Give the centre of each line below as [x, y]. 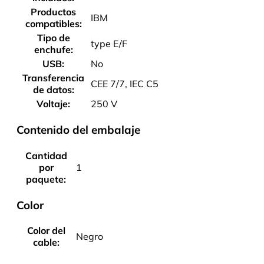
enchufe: [53, 50]
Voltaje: [53, 104]
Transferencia [53, 78]
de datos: [53, 90]
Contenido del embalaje [78, 130]
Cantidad [46, 155]
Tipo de [53, 38]
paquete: [46, 179]
